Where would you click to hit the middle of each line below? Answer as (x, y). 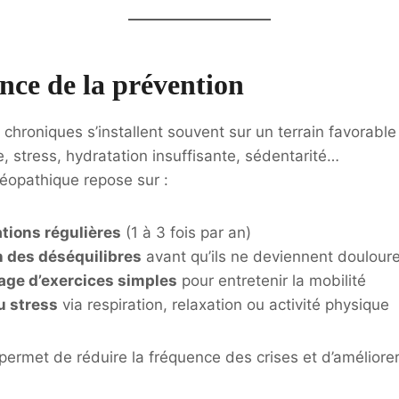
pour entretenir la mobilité (272, 281)
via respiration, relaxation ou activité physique (224, 305)
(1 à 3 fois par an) (186, 233)
